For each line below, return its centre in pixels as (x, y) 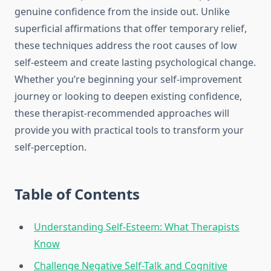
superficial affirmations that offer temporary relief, (131, 29)
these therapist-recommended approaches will (122, 113)
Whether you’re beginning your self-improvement (128, 80)
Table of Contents (77, 194)
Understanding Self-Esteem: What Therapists (137, 227)
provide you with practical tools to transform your (129, 130)
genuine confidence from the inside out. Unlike (122, 12)
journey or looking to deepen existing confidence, (128, 96)
